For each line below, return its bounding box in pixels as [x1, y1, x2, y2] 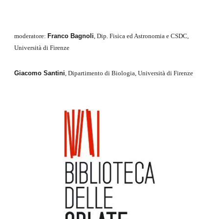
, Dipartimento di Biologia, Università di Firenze [65, 69, 194, 77]
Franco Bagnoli [47, 32, 94, 40]
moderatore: [14, 32, 48, 40]
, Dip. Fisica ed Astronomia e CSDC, [94, 32, 189, 40]
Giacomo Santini [14, 69, 66, 77]
